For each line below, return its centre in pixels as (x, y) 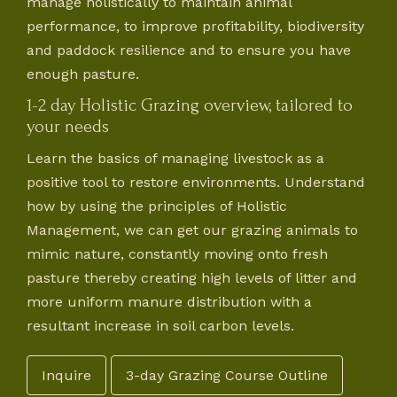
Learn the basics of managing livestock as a (175, 158)
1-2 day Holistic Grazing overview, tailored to (190, 105)
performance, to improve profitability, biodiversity (195, 26)
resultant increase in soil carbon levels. (160, 326)
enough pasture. (83, 74)
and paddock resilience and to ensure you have (189, 50)
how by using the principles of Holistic (157, 206)
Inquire (66, 375)
